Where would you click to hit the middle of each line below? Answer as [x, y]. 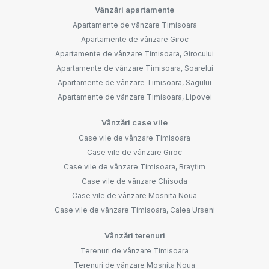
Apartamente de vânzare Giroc [134, 39]
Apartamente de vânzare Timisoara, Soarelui [134, 68]
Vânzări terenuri [134, 235]
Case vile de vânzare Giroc [134, 152]
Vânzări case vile [134, 122]
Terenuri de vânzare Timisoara [134, 250]
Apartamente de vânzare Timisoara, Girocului [134, 53]
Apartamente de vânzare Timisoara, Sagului [134, 82]
